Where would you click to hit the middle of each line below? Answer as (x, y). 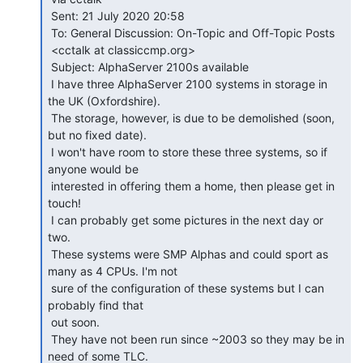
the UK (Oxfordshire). (104, 100)
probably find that (96, 305)
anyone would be (93, 169)
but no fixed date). (97, 135)
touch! (64, 203)
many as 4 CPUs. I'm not (113, 271)
